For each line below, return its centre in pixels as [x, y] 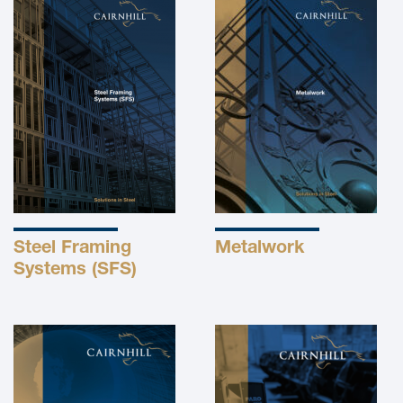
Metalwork [260, 249]
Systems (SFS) [75, 270]
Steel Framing [72, 249]
